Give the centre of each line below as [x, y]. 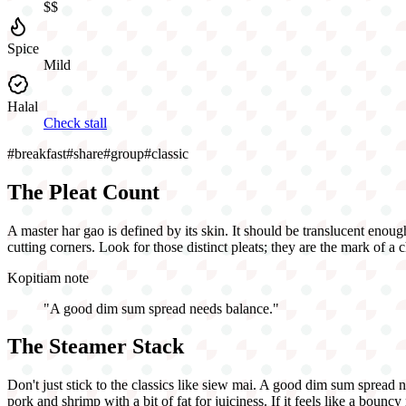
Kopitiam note [48, 277]
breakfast [40, 153]
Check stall [75, 122]
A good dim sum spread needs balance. [161, 308]
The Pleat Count [83, 192]
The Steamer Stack [96, 347]
